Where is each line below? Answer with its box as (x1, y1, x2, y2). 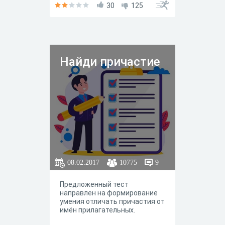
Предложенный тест (60, 180, 129, 188)
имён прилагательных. (60, 206, 135, 214)
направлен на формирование (60, 189, 158, 197)
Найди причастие (60, 55, 160, 69)
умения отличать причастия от (60, 197, 165, 205)
